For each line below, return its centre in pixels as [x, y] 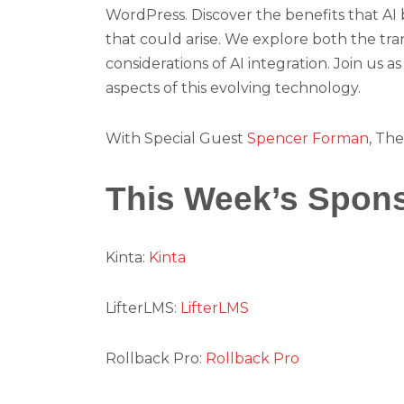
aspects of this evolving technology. [233, 88]
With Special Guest [176, 139]
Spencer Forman [308, 139]
